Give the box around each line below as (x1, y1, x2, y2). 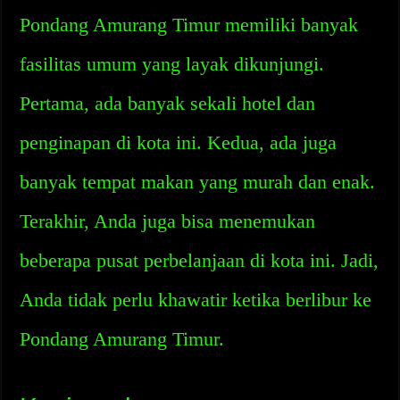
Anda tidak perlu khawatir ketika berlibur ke (20, 288, 372, 311)
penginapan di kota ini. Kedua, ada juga (20, 131, 337, 154)
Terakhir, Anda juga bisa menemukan (20, 210, 316, 232)
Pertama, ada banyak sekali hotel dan (20, 92, 316, 114)
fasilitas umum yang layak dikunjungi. (20, 53, 325, 75)
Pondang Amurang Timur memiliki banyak (20, 13, 359, 36)
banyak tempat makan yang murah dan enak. (20, 171, 376, 193)
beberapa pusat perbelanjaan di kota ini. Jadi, (20, 249, 379, 271)
